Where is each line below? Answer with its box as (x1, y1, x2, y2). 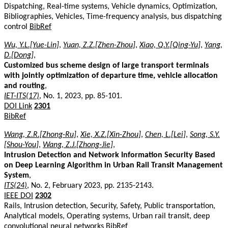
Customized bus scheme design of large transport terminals (4, 61, 209, 70)
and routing (4, 81, 45, 90)
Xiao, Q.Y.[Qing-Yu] (139, 41, 201, 49)
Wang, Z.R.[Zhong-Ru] (4, 130, 76, 139)
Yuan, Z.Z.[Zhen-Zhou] (63, 41, 135, 49)
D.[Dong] (4, 51, 34, 60)
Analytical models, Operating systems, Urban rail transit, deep (4, 212, 210, 220)
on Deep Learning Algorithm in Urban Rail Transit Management (4, 161, 223, 169)
